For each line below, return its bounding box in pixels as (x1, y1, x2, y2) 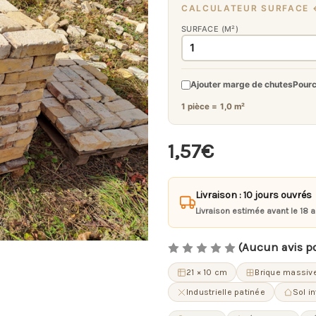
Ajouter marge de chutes (190, 79, 293, 90)
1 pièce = (181, 101, 220, 111)
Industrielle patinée (186, 287, 265, 298)
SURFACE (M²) (181, 23, 239, 34)
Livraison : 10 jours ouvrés (195, 188, 312, 201)
